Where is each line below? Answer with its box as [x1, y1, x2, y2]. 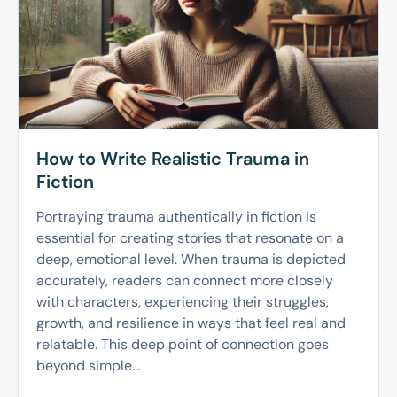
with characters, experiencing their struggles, [36, 292, 329, 312]
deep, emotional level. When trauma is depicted [36, 250, 346, 269]
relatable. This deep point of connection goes [36, 335, 329, 354]
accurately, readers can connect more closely [36, 271, 333, 291]
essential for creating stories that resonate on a [36, 229, 344, 248]
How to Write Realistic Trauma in [36, 147, 309, 171]
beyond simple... [36, 356, 140, 376]
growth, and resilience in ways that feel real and [36, 314, 346, 333]
